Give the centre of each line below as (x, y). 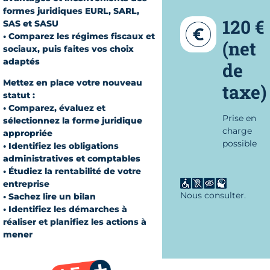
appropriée (28, 133)
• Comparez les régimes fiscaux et (79, 36)
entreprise (26, 184)
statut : (19, 95)
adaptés (21, 61)
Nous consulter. (213, 195)
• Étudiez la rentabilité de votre (72, 171)
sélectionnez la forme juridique (73, 120)
